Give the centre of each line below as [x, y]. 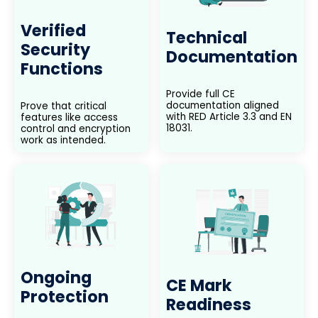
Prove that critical [63, 106]
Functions [61, 68]
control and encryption [75, 129]
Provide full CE [201, 94]
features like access [69, 118]
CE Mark [199, 285]
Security [55, 49]
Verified [53, 30]
